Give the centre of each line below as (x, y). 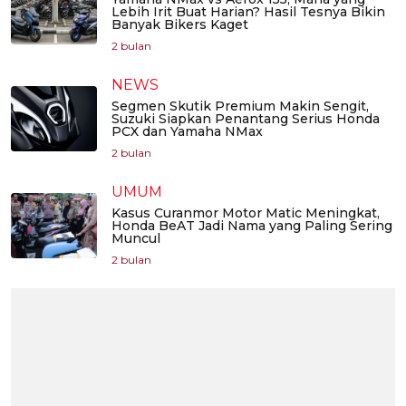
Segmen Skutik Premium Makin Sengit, (240, 106)
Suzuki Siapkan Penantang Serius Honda (246, 119)
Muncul (136, 239)
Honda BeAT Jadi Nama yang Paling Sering (252, 226)
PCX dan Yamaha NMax (187, 132)
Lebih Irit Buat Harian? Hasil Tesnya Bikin (248, 12)
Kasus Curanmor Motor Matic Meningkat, (246, 213)
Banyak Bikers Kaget (180, 25)
